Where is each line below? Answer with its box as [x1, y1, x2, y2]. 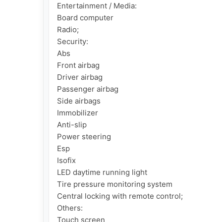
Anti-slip [57, 119, 87, 129]
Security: [57, 36, 88, 46]
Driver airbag [57, 72, 103, 82]
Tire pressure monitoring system [57, 179, 172, 189]
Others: [57, 203, 83, 213]
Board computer [57, 12, 113, 22]
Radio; [57, 24, 79, 34]
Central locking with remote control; [57, 191, 183, 201]
